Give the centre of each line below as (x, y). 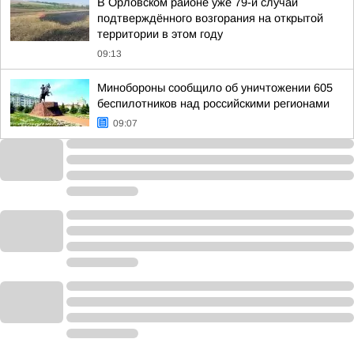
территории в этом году (160, 34)
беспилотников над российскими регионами (213, 104)
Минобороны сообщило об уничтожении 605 (215, 88)
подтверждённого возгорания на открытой (210, 18)
